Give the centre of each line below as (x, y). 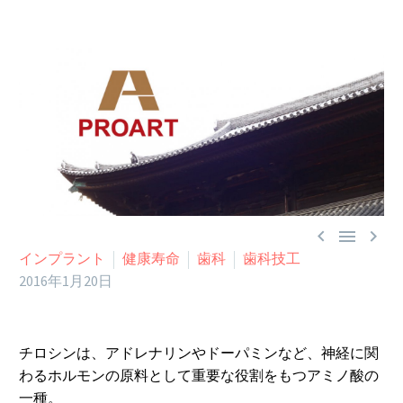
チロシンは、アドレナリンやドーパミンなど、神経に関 (199, 353)
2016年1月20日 (66, 281)
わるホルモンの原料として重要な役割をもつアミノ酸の (199, 376)
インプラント (62, 259)
